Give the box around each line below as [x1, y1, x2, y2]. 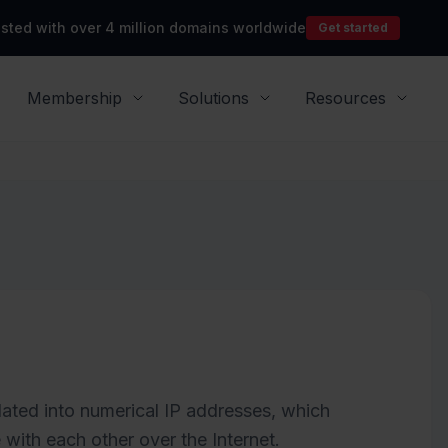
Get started [318, 20, 388, 35]
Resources [305, 88, 386, 109]
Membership [27, 88, 122, 109]
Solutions [178, 88, 249, 109]
